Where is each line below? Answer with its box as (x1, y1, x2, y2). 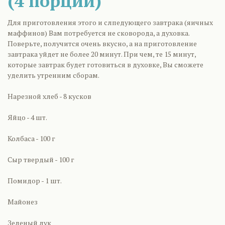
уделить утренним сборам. (8, 70, 99, 80)
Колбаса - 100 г (8, 134, 55, 143)
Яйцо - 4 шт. (8, 113, 47, 122)
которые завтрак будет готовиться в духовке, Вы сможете (8, 60, 203, 69)
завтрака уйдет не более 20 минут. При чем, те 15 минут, (8, 49, 196, 59)
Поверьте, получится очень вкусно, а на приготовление (8, 39, 197, 48)
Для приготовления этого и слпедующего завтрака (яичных (8, 18, 213, 27)
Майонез (8, 197, 38, 206)
